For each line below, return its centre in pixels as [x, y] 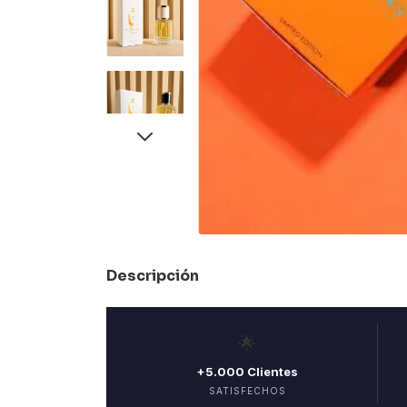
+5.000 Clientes [247, 372]
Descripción [153, 276]
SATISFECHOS [247, 391]
